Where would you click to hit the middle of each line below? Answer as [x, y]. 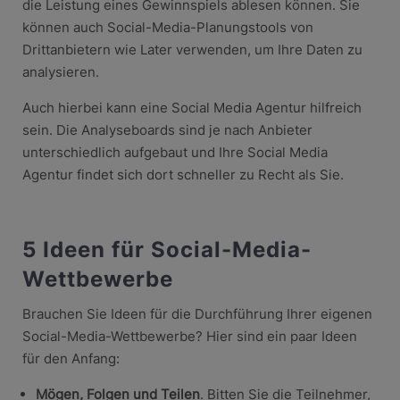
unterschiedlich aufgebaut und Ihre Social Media [175, 152]
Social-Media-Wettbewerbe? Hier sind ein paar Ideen [189, 336]
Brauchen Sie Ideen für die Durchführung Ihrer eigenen [197, 313]
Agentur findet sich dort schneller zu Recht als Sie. [183, 174]
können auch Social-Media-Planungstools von [167, 27]
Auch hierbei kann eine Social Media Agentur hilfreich [192, 107]
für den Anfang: [71, 358]
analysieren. [60, 71]
